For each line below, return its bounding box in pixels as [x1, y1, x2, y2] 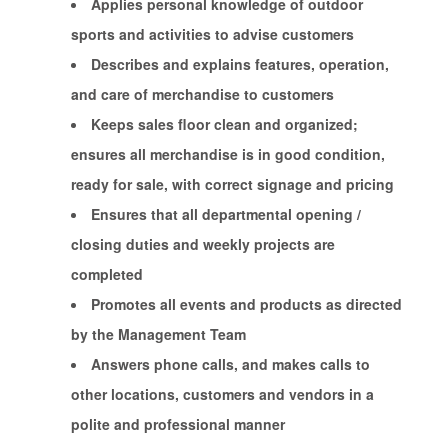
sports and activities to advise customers [70, 24, 354, 44]
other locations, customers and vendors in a [70, 384, 374, 404]
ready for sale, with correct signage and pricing [70, 174, 394, 194]
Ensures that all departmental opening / [90, 204, 361, 224]
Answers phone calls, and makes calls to [90, 354, 370, 374]
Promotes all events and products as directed [90, 294, 402, 314]
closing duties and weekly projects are [70, 234, 335, 254]
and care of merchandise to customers [70, 84, 334, 104]
